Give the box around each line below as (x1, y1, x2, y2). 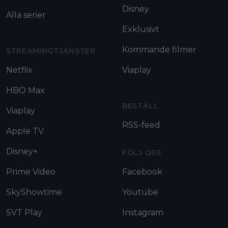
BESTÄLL (122, 101, 159, 111)
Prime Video (6, 167, 55, 177)
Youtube (122, 187, 158, 197)
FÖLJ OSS (122, 148, 161, 158)
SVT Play (6, 208, 42, 218)
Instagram (122, 208, 163, 218)
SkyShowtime (6, 187, 62, 197)
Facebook (122, 167, 162, 177)
